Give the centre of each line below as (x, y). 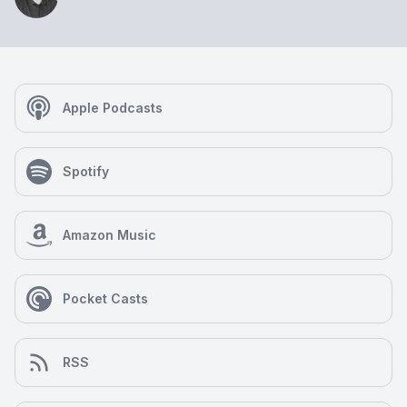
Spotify (86, 171)
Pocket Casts (105, 298)
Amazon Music (109, 234)
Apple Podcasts (113, 107)
